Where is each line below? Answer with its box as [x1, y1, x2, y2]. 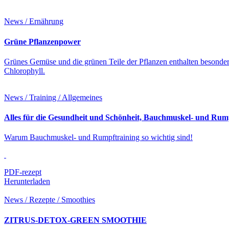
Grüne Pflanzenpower [4, 37, 81, 46]
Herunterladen [4, 177, 50, 186]
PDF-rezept [4, 168, 41, 177]
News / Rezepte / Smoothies [4, 195, 95, 204]
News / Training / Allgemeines [4, 93, 102, 102]
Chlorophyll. [4, 66, 45, 75]
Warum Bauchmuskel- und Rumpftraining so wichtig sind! [4, 133, 193, 142]
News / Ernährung [4, 17, 63, 26]
